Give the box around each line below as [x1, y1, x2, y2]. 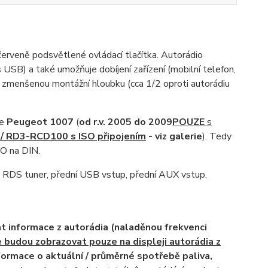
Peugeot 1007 [6, 115, 74, 129]
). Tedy [202, 130, 232, 143]
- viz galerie [145, 130, 202, 143]
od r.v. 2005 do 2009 [78, 115, 172, 129]
